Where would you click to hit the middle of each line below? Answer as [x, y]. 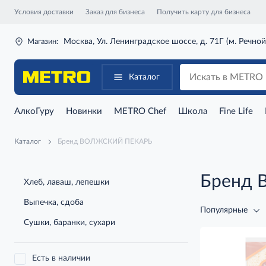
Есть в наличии [61, 258]
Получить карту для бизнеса [204, 12]
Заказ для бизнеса [115, 12]
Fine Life [236, 111]
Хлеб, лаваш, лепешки [66, 182]
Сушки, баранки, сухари [69, 222]
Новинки [84, 111]
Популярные [224, 210]
